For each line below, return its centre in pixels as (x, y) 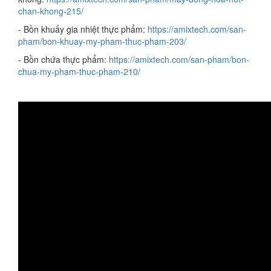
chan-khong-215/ (51, 11)
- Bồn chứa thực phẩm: (64, 59)
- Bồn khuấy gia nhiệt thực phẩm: (83, 29)
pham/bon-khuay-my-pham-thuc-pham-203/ (102, 41)
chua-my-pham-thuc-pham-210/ (79, 71)
